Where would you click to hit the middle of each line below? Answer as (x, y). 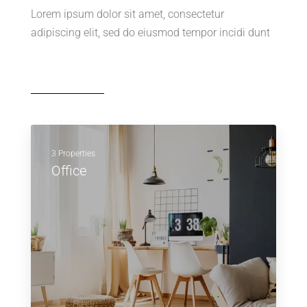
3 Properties (73, 153)
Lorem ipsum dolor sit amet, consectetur (127, 14)
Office (69, 170)
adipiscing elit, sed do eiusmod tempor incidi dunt (150, 32)
